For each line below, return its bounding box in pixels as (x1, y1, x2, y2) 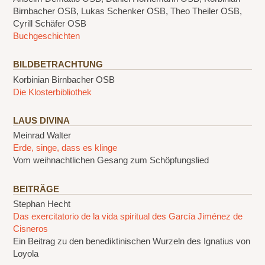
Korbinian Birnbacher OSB (13, 75, 115, 85)
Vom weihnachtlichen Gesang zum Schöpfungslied (13, 156, 209, 166)
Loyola (13, 249, 39, 259)
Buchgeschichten (13, 31, 80, 41)
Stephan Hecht (13, 199, 71, 209)
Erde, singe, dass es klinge (13, 143, 118, 153)
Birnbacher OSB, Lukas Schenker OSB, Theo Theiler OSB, (13, 6, 243, 16)
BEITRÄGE (13, 184, 60, 194)
